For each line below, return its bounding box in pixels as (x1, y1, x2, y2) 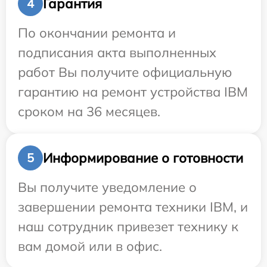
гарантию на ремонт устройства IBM (18, 83, 248, 101)
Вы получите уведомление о (18, 179, 197, 196)
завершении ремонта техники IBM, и (18, 198, 248, 216)
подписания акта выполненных (18, 44, 216, 61)
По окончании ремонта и (18, 24, 176, 42)
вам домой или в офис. (18, 238, 162, 255)
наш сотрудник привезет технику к (18, 218, 238, 235)
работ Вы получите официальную (18, 64, 232, 81)
